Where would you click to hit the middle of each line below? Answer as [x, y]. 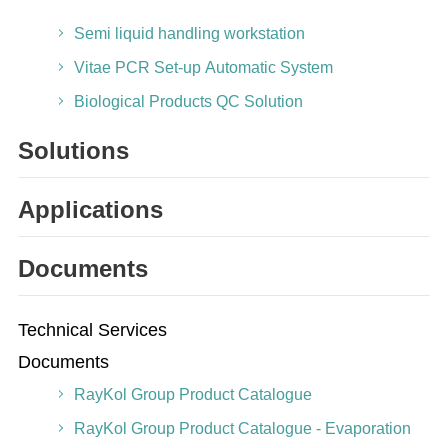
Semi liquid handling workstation [189, 33]
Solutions [73, 150]
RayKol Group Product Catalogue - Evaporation [242, 428]
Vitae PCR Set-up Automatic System [203, 67]
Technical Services [92, 330]
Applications [90, 209]
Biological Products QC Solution [188, 101]
